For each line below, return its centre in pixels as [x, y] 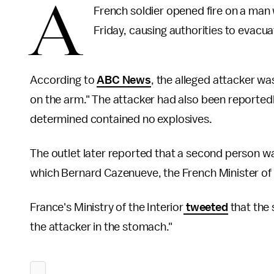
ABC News [124, 80]
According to [64, 80]
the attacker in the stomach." [101, 227]
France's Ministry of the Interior [107, 207]
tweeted [206, 207]
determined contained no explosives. [121, 119]
